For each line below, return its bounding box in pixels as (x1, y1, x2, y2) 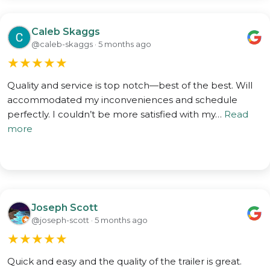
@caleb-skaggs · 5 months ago (31, 39, 151, 49)
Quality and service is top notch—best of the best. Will (7, 80, 253, 91)
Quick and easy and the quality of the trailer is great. (7, 256, 242, 267)
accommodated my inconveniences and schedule (7, 94, 237, 105)
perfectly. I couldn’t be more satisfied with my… (7, 108, 224, 120)
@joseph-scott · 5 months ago (31, 215, 148, 225)
